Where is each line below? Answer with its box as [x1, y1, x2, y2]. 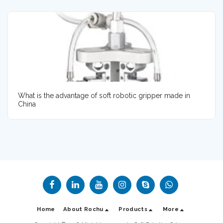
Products [118, 206, 148, 213]
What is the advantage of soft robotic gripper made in [18, 91, 190, 100]
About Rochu [63, 206, 104, 213]
